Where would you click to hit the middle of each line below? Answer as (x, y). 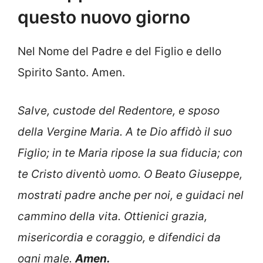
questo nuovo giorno (104, 17)
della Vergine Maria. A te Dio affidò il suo (125, 131)
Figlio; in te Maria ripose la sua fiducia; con (130, 153)
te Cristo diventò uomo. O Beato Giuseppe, (130, 174)
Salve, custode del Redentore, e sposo (119, 110)
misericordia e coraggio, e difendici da (119, 237)
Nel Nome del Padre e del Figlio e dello (119, 52)
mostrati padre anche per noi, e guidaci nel (131, 195)
